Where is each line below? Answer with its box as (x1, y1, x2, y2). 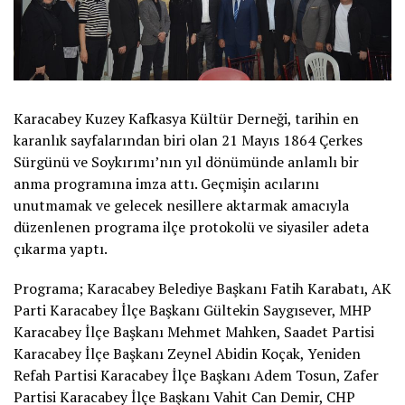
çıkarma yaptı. (14, 238, 108, 259)
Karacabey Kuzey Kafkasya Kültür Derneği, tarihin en (14, 108, 359, 128)
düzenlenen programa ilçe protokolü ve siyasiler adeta (14, 216, 369, 237)
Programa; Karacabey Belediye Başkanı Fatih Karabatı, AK (14, 278, 391, 298)
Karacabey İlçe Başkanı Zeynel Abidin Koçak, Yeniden (14, 343, 361, 363)
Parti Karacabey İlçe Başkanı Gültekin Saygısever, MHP (14, 299, 372, 320)
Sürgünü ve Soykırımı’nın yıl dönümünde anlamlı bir (14, 151, 359, 172)
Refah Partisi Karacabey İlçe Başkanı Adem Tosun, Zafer (14, 364, 379, 385)
